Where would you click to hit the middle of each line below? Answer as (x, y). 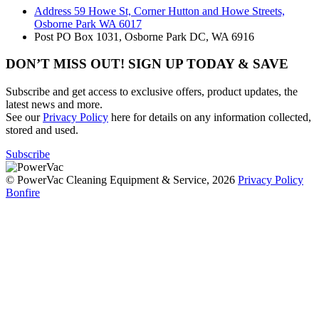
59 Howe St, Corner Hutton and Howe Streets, (178, 11)
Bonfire (23, 193)
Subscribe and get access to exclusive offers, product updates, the (152, 92)
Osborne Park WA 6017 (88, 23)
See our (24, 117)
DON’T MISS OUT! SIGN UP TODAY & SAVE (147, 64)
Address (53, 11)
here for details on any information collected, (210, 117)
